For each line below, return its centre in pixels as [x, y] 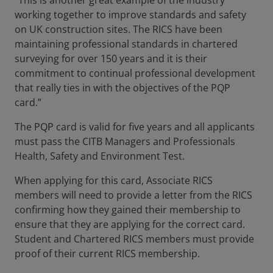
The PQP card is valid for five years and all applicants [135, 127]
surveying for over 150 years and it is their [111, 58]
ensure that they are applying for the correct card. [130, 224]
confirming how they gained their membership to [128, 210]
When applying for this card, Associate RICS [114, 180]
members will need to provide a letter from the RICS [133, 195]
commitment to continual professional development [135, 73]
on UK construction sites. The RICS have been [119, 29]
